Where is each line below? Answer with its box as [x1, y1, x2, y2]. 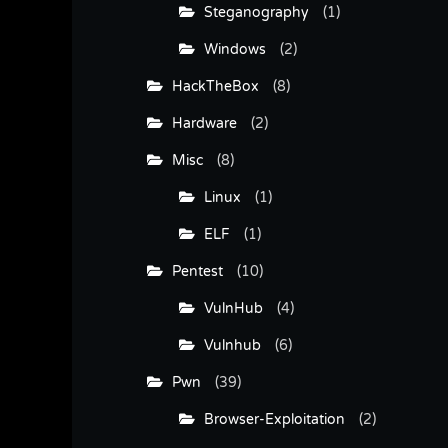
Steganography [195, 3, 309, 21]
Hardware [163, 114, 237, 132]
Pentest [163, 262, 223, 280]
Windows [195, 40, 266, 58]
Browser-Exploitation [195, 410, 345, 428]
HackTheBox [163, 77, 259, 95]
